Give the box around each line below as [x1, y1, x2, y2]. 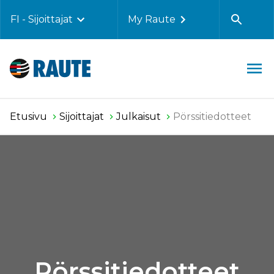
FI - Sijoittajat [10, 13, 73, 25]
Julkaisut [116, 110, 161, 122]
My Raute [127, 13, 176, 25]
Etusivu [10, 110, 47, 122]
